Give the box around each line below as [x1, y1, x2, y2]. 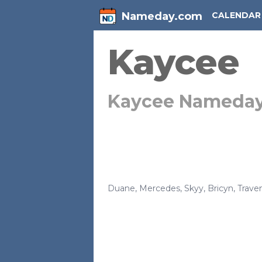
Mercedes [139, 183, 180, 194]
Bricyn [208, 183, 233, 194]
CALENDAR [212, 10, 261, 20]
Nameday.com [122, 10, 202, 23]
